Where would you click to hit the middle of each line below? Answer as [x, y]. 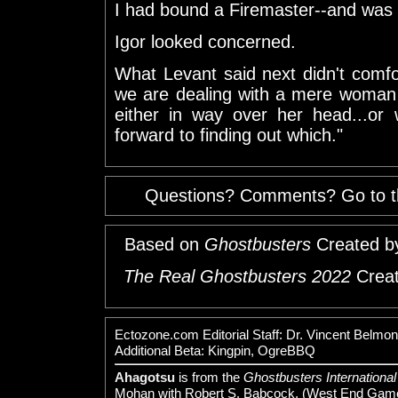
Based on [164, 244]
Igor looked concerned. [205, 41]
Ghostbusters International [320, 377]
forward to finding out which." [229, 135]
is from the [209, 377]
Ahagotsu [145, 377]
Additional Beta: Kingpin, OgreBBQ [215, 350]
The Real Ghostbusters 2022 [237, 276]
